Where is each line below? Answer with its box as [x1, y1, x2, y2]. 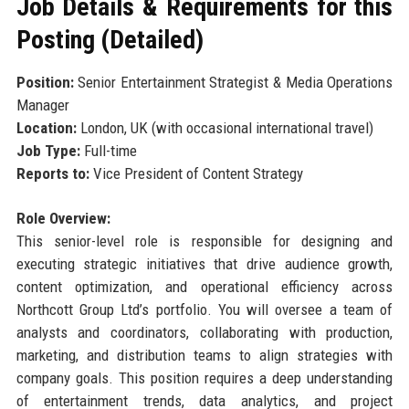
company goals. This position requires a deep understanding [16, 369, 393, 388]
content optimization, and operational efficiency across [16, 278, 393, 297]
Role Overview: [16, 209, 110, 228]
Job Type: [16, 142, 80, 161]
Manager [16, 96, 69, 115]
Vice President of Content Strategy [89, 164, 303, 184]
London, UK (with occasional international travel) [76, 119, 373, 138]
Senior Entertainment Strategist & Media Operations [73, 73, 393, 92]
